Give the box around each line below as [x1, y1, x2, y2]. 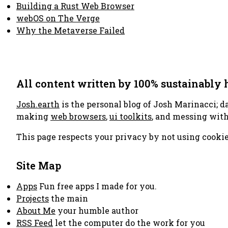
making [16, 111, 50, 122]
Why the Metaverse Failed [16, 25, 125, 36]
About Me [16, 205, 55, 216]
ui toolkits [109, 111, 152, 122]
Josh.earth [16, 99, 60, 109]
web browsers [50, 111, 106, 122]
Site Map [16, 159, 61, 172]
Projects [16, 193, 49, 204]
